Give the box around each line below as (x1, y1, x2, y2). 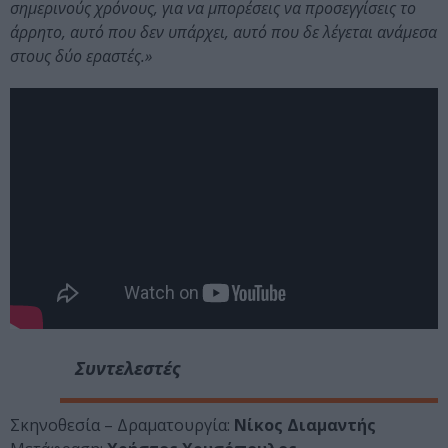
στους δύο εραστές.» (10, 45, 152, 68)
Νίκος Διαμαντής (234, 413, 376, 436)
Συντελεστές (75, 355, 180, 380)
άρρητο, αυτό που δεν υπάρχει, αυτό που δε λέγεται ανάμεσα (10, 21, 437, 44)
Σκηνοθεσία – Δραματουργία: (10, 413, 234, 436)
